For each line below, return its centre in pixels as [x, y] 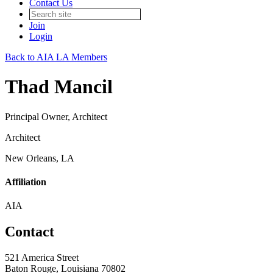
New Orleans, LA [40, 158]
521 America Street [42, 258]
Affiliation [26, 182]
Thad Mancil [59, 87]
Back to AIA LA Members [56, 57]
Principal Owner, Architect [56, 116]
